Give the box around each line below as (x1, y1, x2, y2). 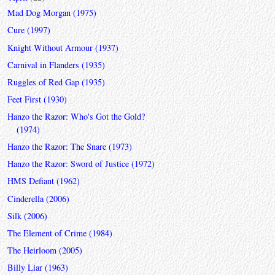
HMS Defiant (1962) (7, 175, 80, 187)
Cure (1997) (7, 24, 50, 36)
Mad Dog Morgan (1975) (7, 7, 96, 19)
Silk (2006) (7, 209, 47, 222)
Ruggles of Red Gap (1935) (7, 76, 105, 88)
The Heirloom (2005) (7, 244, 82, 256)
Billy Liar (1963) (7, 261, 68, 274)
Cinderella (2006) (7, 192, 69, 204)
